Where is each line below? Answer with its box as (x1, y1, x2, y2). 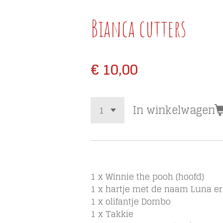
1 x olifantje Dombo (91, 194, 171, 210)
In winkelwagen (132, 101, 215, 120)
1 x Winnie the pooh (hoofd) (91, 169, 204, 185)
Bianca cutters (91, 13, 186, 43)
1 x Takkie (91, 206, 133, 222)
